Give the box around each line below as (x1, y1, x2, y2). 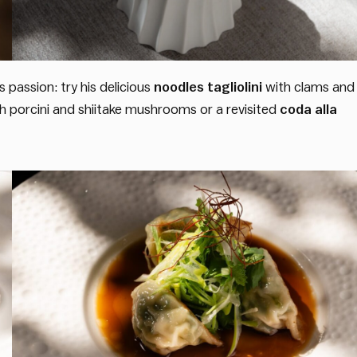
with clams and (262, 80, 355, 94)
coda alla (280, 102, 337, 116)
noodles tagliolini (154, 80, 262, 94)
